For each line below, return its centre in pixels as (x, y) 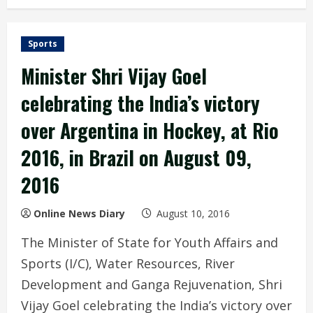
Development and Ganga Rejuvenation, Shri (152, 284)
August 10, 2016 (193, 213)
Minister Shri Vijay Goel (114, 76)
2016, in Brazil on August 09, (136, 158)
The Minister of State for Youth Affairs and (150, 242)
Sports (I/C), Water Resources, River (128, 263)
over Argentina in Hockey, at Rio (150, 130)
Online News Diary (79, 213)
